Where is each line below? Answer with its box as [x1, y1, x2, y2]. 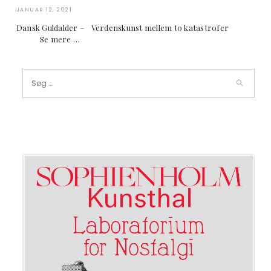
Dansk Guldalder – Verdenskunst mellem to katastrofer [16, 22, 256, 33]
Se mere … [16, 34, 80, 45]
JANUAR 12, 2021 [16, 6, 73, 14]
